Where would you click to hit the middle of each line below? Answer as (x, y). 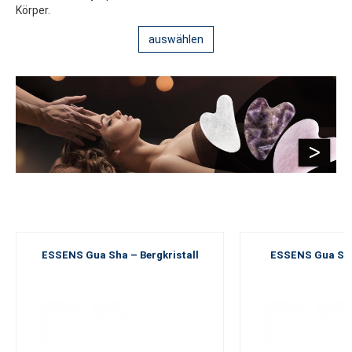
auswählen (176, 40)
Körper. (33, 11)
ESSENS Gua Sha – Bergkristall (120, 255)
